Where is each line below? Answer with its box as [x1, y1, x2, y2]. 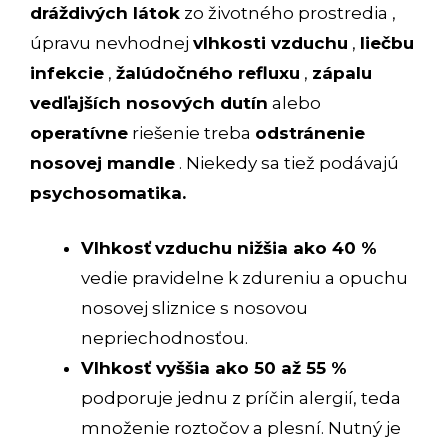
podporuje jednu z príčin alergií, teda [81, 388, 401, 409]
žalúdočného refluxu [116, 62, 300, 83]
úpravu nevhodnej [30, 32, 193, 53]
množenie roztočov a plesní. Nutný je [81, 418, 401, 439]
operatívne [30, 122, 128, 143]
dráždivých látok [30, 2, 180, 23]
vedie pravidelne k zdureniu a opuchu [81, 268, 408, 289]
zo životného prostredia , [180, 2, 396, 23]
